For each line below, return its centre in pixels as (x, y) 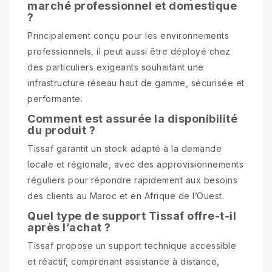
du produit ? (61, 130)
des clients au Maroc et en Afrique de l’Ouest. (126, 195)
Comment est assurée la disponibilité (132, 118)
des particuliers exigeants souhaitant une (116, 67)
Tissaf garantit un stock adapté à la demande (124, 148)
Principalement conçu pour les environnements (128, 35)
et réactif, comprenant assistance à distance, (124, 261)
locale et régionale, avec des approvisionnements (135, 164)
